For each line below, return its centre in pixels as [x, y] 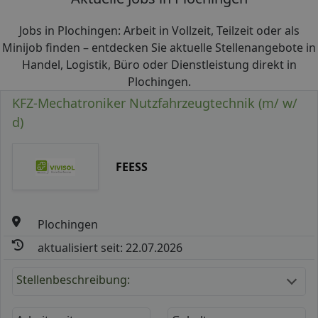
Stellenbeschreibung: [73, 279]
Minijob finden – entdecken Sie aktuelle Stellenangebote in [159, 48]
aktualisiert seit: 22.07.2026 [110, 247]
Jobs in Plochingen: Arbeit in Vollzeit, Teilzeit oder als [159, 31]
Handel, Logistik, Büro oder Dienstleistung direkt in [159, 65]
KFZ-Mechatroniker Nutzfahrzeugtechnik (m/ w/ [155, 103]
